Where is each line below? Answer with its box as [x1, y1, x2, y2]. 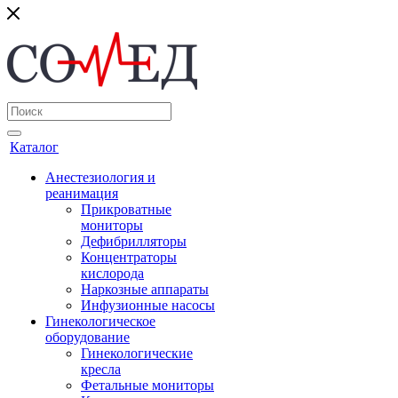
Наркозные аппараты [81, 282, 209, 297]
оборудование [45, 330, 130, 345]
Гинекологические [81, 346, 193, 361]
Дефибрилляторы [81, 234, 187, 249]
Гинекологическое [45, 314, 155, 329]
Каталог [10, 139, 59, 155]
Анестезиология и [45, 170, 155, 185]
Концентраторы [81, 250, 177, 265]
